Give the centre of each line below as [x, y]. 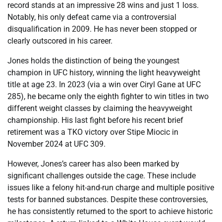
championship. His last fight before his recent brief [95, 120]
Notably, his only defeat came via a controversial [92, 17]
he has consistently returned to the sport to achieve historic [110, 212]
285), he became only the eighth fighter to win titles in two [108, 97]
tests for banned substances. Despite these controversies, [108, 200]
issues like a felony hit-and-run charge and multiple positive [111, 188]
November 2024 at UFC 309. [56, 144]
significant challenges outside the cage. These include [102, 176]
